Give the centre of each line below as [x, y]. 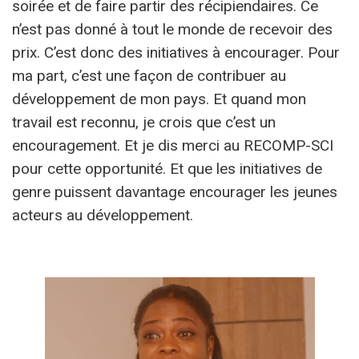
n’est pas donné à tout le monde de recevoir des [172, 30]
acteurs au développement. [103, 216]
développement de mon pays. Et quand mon [159, 99]
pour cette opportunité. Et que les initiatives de [167, 169]
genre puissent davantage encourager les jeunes [175, 192]
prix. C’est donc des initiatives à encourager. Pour [176, 53]
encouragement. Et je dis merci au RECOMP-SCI [175, 146]
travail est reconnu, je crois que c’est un [144, 123]
